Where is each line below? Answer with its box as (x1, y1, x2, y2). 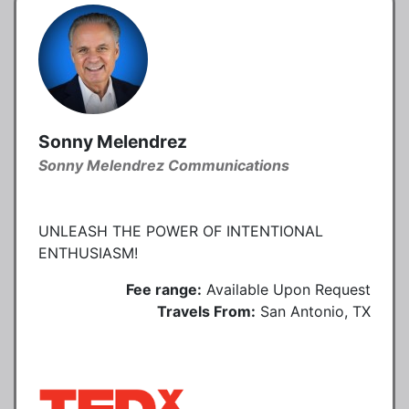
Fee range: (126, 279, 202, 299)
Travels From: (157, 301, 256, 320)
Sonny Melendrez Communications (38, 155, 289, 174)
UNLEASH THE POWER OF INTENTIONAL (38, 221, 323, 240)
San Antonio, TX (260, 301, 371, 320)
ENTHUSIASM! (38, 243, 138, 262)
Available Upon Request (206, 279, 371, 299)
